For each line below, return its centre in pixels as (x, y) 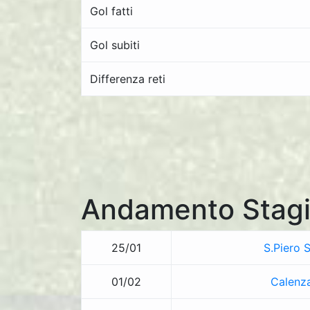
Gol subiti (115, 45)
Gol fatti (111, 11)
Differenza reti (128, 79)
